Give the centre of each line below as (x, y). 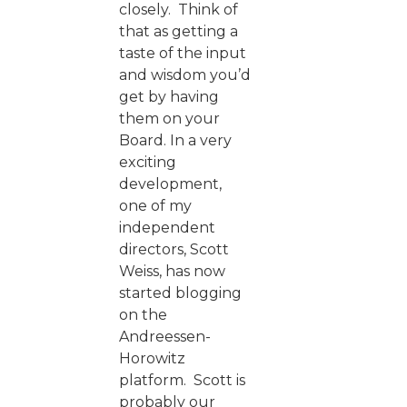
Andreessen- (165, 336)
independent (167, 227)
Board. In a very (175, 140)
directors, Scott (174, 249)
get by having (169, 96)
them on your (169, 118)
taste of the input (183, 53)
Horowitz (152, 358)
